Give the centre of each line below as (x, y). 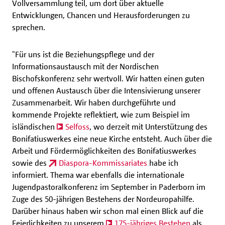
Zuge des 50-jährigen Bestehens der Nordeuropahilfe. (103, 199)
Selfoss (77, 127)
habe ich (163, 163)
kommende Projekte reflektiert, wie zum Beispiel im (101, 115)
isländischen (34, 127)
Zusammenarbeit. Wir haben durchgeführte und (94, 103)
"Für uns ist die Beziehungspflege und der (83, 54)
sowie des (30, 163)
